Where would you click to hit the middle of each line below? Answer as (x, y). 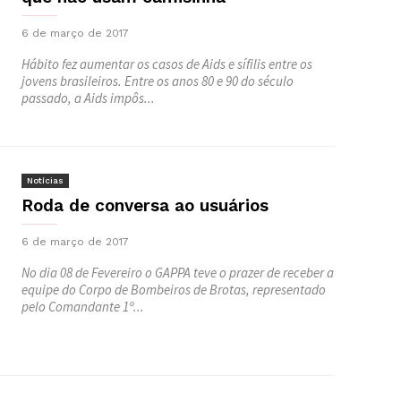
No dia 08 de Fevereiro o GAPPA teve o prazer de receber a (178, 273)
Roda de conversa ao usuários (145, 205)
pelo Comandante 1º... (83, 307)
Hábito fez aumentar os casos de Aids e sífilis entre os (167, 64)
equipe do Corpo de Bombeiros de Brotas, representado (174, 290)
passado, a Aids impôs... (88, 98)
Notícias (45, 180)
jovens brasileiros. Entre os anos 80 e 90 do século (158, 81)
